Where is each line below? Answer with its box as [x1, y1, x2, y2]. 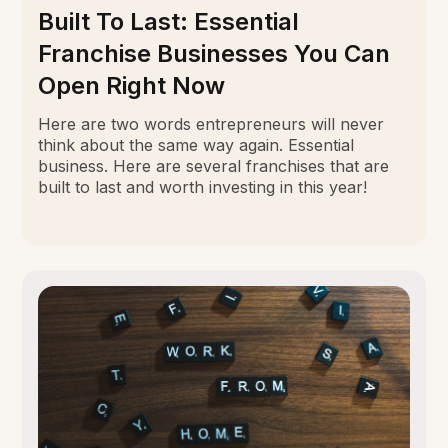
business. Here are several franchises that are [38, 155, 390, 176]
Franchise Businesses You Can [38, 38, 391, 68]
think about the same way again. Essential [38, 134, 355, 155]
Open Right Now [38, 70, 226, 100]
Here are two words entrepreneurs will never [38, 113, 385, 134]
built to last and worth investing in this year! [38, 176, 368, 197]
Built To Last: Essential [38, 6, 300, 36]
